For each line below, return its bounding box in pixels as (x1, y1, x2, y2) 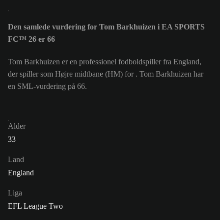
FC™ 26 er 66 (8, 35, 55, 44)
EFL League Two (8, 202, 63, 211)
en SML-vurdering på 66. (8, 82, 87, 91)
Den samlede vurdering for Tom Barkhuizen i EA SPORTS (8, 23, 205, 31)
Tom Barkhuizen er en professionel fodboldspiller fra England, (8, 57, 201, 66)
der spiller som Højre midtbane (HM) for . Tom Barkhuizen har (8, 70, 203, 79)
